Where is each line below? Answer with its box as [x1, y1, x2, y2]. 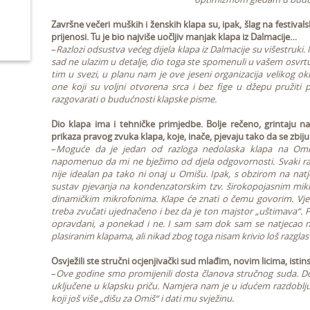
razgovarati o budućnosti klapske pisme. [51, 93, 217, 105]
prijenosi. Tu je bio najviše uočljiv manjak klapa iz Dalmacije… [51, 30, 297, 43]
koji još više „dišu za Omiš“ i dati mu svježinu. [51, 292, 243, 304]
